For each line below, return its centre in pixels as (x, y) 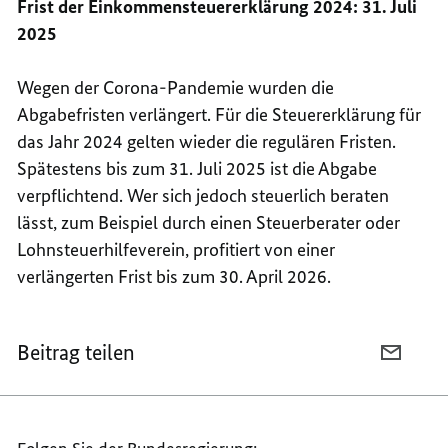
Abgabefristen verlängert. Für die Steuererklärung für (219, 115)
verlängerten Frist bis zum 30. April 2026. (174, 277)
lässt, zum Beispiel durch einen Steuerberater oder (209, 223)
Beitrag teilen (76, 353)
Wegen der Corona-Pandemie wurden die (176, 88)
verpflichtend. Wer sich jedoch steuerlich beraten (203, 196)
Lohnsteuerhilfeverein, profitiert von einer (176, 250)
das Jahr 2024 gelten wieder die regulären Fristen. (207, 142)
